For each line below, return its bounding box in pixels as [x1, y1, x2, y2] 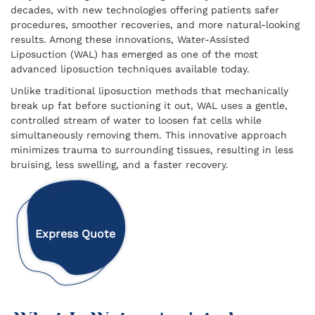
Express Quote [34, 227, 115, 241]
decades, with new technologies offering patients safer [11, 4, 279, 15]
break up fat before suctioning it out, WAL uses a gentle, [11, 100, 288, 111]
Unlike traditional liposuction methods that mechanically [11, 85, 288, 96]
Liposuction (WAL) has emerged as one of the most [11, 49, 258, 60]
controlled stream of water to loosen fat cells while [11, 115, 262, 126]
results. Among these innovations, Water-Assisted [11, 34, 250, 45]
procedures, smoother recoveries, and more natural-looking [11, 19, 300, 30]
